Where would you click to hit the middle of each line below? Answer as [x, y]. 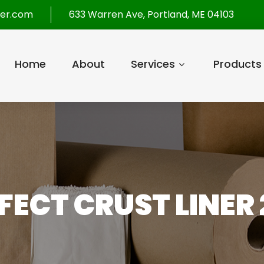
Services [153, 64]
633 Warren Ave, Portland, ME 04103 [151, 14]
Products [237, 64]
